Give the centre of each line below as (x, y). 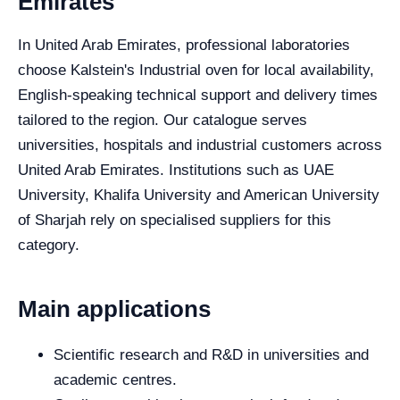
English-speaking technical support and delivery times (198, 95)
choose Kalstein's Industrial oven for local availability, (196, 70)
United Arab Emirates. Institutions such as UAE (176, 170)
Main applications (114, 309)
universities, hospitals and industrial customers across (200, 145)
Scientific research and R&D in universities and (211, 355)
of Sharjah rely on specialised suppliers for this (175, 220)
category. (49, 245)
